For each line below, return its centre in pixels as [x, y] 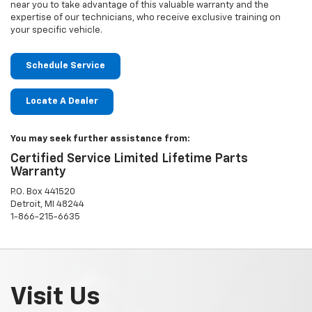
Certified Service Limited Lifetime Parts [129, 158]
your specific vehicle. [56, 30]
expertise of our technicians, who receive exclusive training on [146, 17]
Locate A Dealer [62, 101]
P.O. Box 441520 [43, 192]
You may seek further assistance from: [100, 139]
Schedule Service [65, 65]
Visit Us [55, 297]
